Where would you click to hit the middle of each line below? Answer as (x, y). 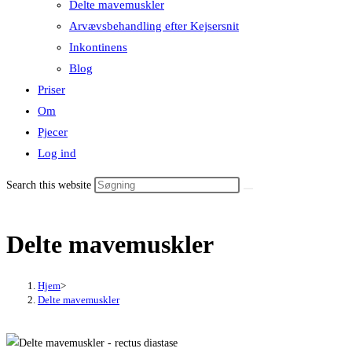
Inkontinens (98, 47)
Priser (51, 90)
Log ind (57, 153)
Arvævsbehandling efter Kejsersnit (154, 26)
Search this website (50, 185)
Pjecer (53, 132)
